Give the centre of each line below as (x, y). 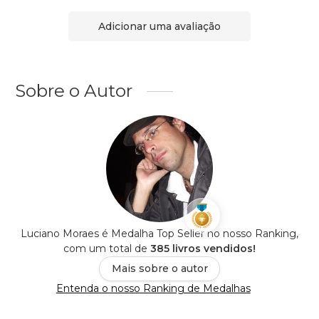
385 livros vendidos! (203, 249)
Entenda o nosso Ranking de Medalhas (153, 289)
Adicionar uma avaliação (159, 26)
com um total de (107, 249)
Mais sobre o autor (159, 269)
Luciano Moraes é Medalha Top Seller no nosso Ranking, (159, 234)
